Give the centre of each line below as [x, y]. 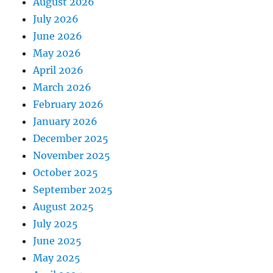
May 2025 [57, 257]
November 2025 [72, 155]
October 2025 [66, 172]
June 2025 [58, 240]
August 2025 [64, 206]
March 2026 [62, 87]
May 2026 [57, 53]
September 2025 [73, 189]
